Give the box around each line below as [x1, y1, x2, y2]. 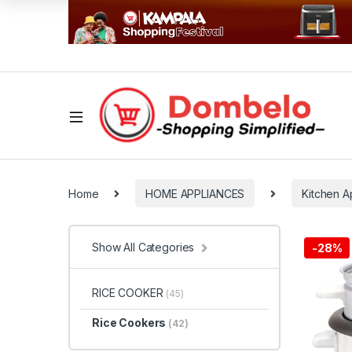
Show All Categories [92, 240, 195, 255]
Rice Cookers [91, 316, 169, 330]
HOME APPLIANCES [145, 186, 245, 200]
